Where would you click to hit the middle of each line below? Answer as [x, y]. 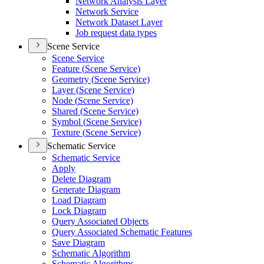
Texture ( [69, 132]
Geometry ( [73, 79]
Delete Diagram [81, 179]
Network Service [107, 11]
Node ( [65, 100]
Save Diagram [78, 242]
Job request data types [116, 33]
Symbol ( [69, 122]
